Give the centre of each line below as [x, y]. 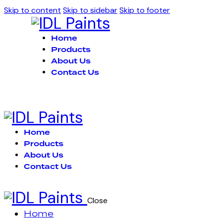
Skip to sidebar [90, 10]
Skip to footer [145, 10]
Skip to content [32, 10]
